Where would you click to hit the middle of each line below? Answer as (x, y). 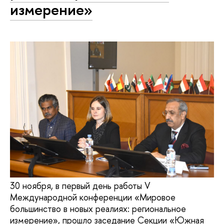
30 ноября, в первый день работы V (80, 185)
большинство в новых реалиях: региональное (98, 208)
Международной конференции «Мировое (93, 197)
